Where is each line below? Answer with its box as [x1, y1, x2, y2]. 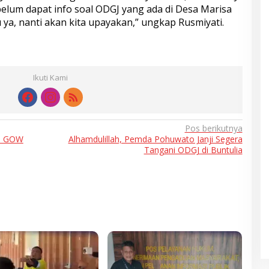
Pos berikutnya [184, 122, 243, 134]
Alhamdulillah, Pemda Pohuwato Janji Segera [68, 133, 243, 145]
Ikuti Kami [32, 72, 68, 83]
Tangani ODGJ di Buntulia [144, 144, 243, 156]
